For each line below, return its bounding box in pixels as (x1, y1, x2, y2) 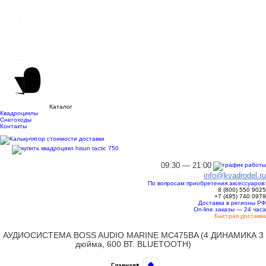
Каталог (49, 103, 72, 110)
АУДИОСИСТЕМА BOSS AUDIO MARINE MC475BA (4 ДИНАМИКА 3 (2, 230, 264, 240)
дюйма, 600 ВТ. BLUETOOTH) (75, 239, 191, 249)
